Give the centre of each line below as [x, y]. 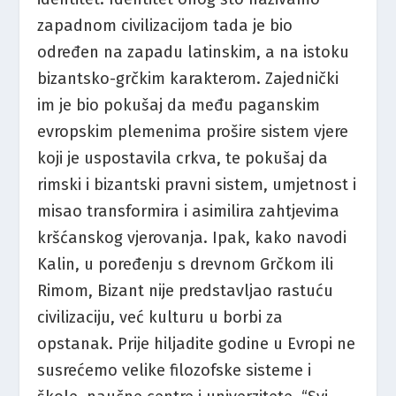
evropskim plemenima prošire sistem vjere [193, 132]
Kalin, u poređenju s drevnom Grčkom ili [186, 265]
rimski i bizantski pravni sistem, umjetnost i [197, 185]
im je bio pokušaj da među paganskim [179, 106]
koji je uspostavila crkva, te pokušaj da [183, 159]
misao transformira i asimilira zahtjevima [189, 212]
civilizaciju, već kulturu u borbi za [160, 318]
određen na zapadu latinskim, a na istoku [194, 53]
